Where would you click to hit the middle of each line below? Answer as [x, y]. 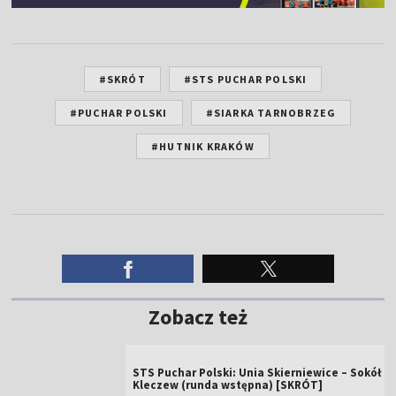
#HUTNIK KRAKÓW [203, 146]
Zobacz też [198, 316]
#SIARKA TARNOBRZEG [271, 112]
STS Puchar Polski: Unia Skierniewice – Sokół [257, 372]
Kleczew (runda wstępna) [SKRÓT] [228, 385]
